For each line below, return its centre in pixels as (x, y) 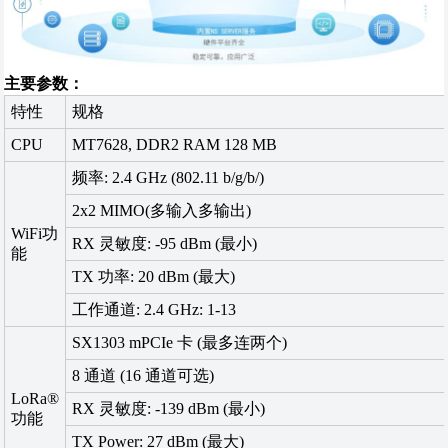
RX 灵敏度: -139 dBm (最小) (169, 409)
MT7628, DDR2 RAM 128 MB (175, 145)
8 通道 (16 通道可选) (143, 376)
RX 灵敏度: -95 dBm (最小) (165, 244)
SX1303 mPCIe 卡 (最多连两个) (180, 343)
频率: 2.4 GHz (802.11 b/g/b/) (168, 178)
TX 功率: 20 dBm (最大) (154, 277)
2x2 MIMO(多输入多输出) (162, 211)
